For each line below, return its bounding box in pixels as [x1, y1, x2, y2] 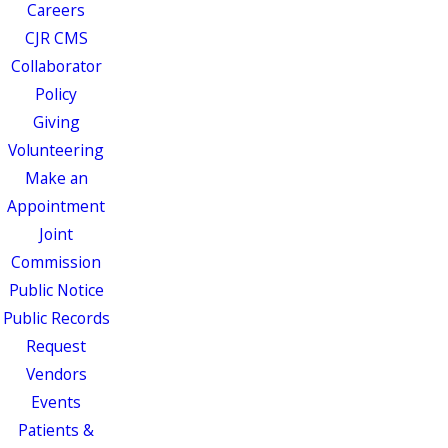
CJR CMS [24, 26, 88, 49]
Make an [24, 166, 88, 189]
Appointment [7, 194, 105, 217]
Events [31, 390, 81, 413]
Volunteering [8, 138, 104, 161]
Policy [35, 82, 77, 105]
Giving [32, 110, 80, 133]
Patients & [18, 418, 94, 441]
